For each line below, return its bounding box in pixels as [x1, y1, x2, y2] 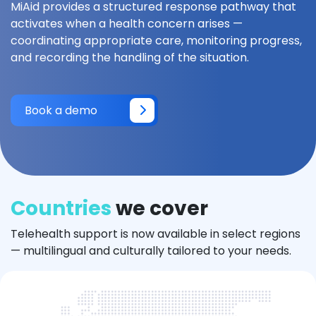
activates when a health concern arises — [11, 16, 243, 32]
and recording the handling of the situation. [11, 49, 249, 66]
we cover [111, 195, 208, 222]
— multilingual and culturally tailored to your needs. [11, 243, 291, 259]
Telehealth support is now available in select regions [11, 226, 300, 242]
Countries [11, 195, 111, 222]
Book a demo [25, 102, 97, 119]
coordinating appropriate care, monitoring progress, [11, 32, 302, 49]
